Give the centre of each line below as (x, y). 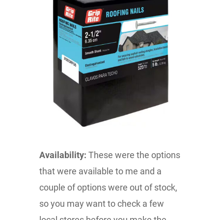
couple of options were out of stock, (108, 187)
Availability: (63, 155)
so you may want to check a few (102, 203)
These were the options (133, 155)
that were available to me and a (100, 171)
